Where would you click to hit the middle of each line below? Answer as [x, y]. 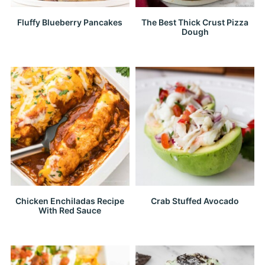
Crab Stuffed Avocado [195, 201]
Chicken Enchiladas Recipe [70, 201]
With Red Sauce [70, 211]
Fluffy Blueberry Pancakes [70, 22]
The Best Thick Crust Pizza [195, 22]
